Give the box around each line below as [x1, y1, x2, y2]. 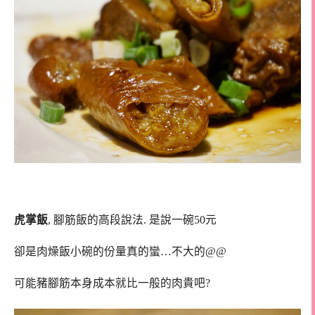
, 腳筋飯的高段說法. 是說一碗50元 [48, 214, 217, 226]
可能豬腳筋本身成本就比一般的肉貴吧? [14, 276, 210, 289]
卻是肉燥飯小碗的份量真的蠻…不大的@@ [14, 245, 226, 257]
